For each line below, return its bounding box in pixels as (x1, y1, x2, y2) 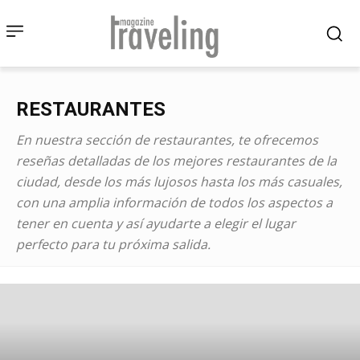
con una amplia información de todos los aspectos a (16, 193, 333, 211)
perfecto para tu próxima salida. (16, 235, 211, 253)
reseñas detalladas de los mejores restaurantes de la (16, 151, 337, 170)
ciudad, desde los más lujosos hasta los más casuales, (16, 172, 342, 190)
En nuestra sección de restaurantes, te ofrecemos (16, 130, 318, 149)
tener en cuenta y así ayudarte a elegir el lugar (16, 214, 296, 232)
